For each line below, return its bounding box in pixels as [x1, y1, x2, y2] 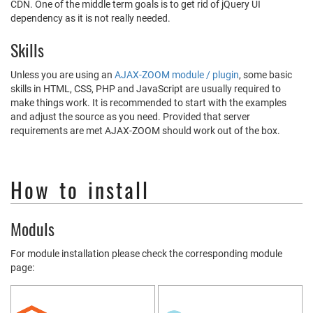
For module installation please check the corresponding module [10, 248, 282, 259]
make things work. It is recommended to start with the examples [10, 97, 286, 108]
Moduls [10, 216, 54, 241]
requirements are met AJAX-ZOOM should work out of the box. [10, 125, 280, 136]
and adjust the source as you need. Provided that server [10, 111, 250, 122]
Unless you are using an [10, 69, 115, 80]
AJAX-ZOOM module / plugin [115, 69, 239, 80]
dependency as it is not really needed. [10, 13, 170, 24]
